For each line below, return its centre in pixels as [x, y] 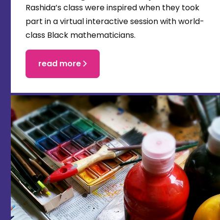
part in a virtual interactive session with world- [115, 22]
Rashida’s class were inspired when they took [112, 8]
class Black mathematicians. [81, 35]
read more [60, 64]
